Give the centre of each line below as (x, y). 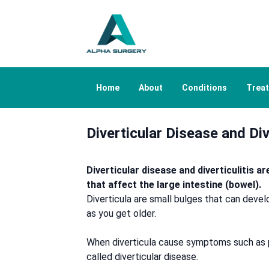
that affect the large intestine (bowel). (174, 185)
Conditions (204, 88)
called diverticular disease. (142, 257)
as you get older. (121, 213)
